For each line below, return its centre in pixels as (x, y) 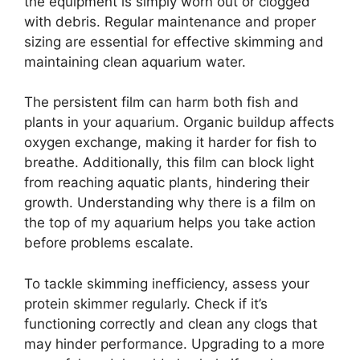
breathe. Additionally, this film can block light (169, 162)
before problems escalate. (109, 243)
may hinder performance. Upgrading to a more (174, 344)
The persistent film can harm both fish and (162, 102)
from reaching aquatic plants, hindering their (167, 182)
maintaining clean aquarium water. (135, 61)
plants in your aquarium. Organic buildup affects (179, 122)
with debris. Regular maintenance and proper (170, 21)
